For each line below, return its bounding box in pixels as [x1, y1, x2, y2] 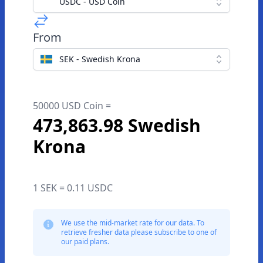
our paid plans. [61, 237, 109, 247]
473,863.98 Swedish [33, 113, 201, 137]
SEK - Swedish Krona [59, 53, 140, 65]
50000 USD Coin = [33, 99, 111, 112]
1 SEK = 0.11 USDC [33, 181, 113, 194]
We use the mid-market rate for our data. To [61, 218, 204, 228]
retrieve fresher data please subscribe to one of [61, 227, 217, 237]
